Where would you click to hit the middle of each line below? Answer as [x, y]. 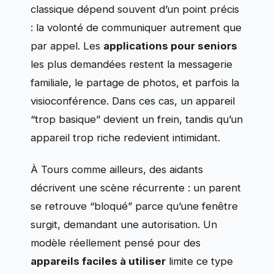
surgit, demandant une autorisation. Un [124, 225]
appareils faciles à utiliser [98, 261]
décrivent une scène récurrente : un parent [136, 188]
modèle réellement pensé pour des [116, 243]
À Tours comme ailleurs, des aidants [117, 170]
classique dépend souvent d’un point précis [135, 9]
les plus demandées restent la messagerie [131, 64]
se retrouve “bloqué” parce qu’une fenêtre [134, 206]
